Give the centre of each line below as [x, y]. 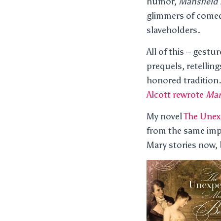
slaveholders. [173, 30]
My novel [165, 116]
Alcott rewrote [176, 95]
